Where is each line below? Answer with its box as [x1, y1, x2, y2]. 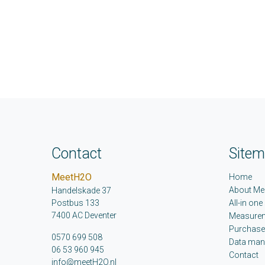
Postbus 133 [51, 198, 99, 208]
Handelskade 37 [51, 186, 111, 196]
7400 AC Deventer [51, 211, 117, 221]
